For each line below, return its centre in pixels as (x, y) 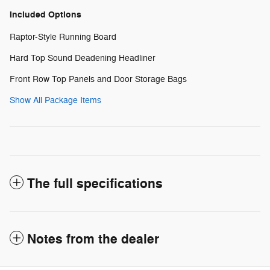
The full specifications (95, 184)
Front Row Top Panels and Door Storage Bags (98, 79)
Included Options (46, 14)
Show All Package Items (55, 100)
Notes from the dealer (93, 239)
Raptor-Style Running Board (63, 37)
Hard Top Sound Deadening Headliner (83, 58)
